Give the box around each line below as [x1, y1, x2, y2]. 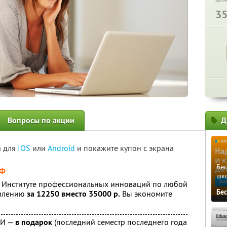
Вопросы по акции [8, 115, 74, 126]
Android [48, 143, 77, 153]
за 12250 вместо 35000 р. [27, 188, 120, 199]
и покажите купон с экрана [77, 143, 174, 153]
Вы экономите [120, 188, 172, 199]
